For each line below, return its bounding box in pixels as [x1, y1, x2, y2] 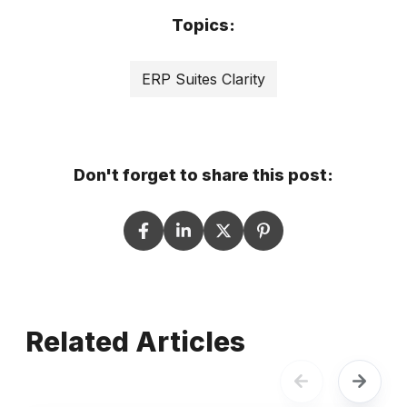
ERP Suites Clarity [141, 69, 265, 88]
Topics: [171, 15, 235, 35]
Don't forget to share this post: [73, 164, 333, 184]
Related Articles [25, 324, 246, 358]
